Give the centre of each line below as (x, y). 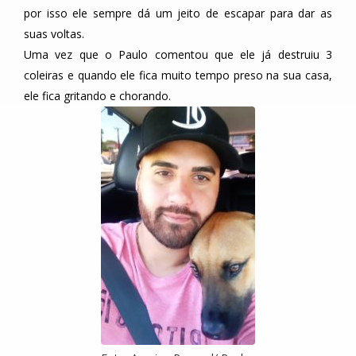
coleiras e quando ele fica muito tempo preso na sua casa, (178, 75)
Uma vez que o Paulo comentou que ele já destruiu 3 (178, 55)
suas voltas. (54, 34)
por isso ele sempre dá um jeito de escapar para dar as (178, 14)
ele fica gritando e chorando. (97, 96)
